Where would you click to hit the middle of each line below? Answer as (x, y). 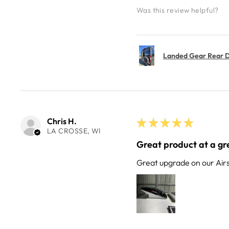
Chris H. (62, 121)
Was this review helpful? (177, 10)
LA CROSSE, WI (74, 131)
